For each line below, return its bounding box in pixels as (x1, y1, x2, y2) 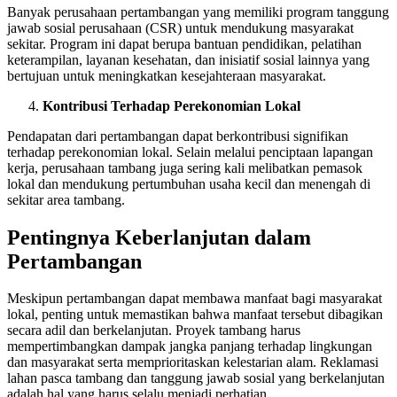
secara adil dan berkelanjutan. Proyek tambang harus (7, 323, 300, 339)
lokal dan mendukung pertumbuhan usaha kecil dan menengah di (7, 175, 370, 191)
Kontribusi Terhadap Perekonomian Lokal (43, 97, 300, 113)
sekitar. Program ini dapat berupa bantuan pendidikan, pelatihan (7, 35, 362, 51)
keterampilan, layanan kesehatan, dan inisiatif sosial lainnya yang (7, 51, 370, 67)
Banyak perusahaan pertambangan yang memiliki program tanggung (7, 4, 389, 19)
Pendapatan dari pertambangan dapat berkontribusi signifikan (7, 128, 348, 144)
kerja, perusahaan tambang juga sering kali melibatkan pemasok (7, 160, 362, 175)
